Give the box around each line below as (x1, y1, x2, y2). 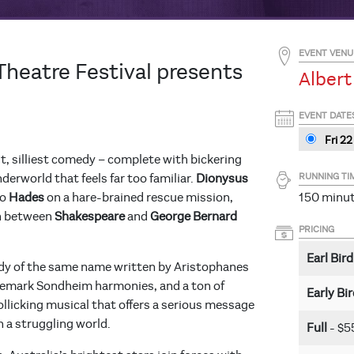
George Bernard (150, 209, 237, 224)
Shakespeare (55, 209, 125, 224)
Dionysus (196, 171, 248, 186)
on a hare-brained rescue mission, (44, 190, 233, 205)
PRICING (299, 224, 334, 235)
